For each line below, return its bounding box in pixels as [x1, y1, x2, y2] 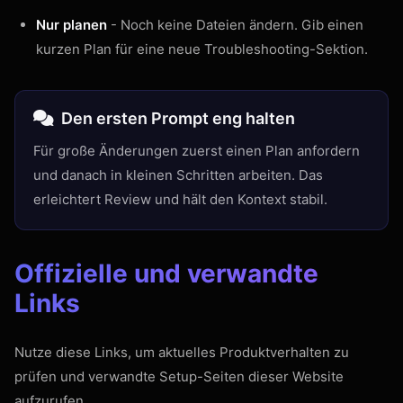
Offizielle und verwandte [14, 258, 318, 289]
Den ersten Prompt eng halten [61, 109, 295, 128]
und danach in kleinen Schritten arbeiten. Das [33, 166, 323, 184]
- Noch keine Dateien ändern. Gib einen [107, 16, 363, 33]
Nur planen [36, 16, 107, 33]
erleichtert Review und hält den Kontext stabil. [33, 191, 327, 208]
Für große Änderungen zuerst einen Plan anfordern [33, 142, 360, 159]
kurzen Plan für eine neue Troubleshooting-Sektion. [36, 40, 368, 58]
